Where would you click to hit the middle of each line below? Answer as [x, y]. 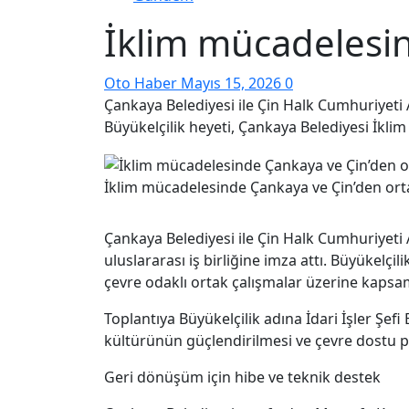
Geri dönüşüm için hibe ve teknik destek [244, 378]
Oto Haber [142, 84]
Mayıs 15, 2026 [233, 84]
